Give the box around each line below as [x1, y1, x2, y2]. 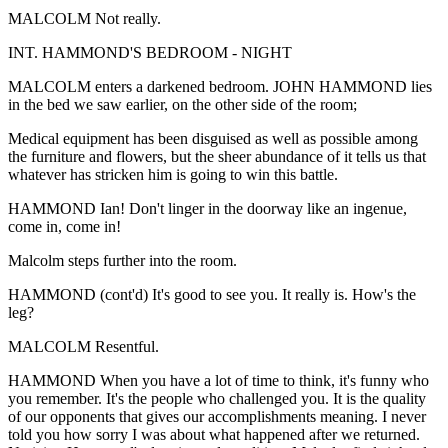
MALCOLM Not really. [8, 9, 161, 27]
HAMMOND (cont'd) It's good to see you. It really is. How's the [8, 285, 416, 303]
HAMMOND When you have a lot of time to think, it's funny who [8, 371, 429, 389]
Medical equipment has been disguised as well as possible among [8, 129, 418, 147]
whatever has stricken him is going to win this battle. [8, 165, 338, 183]
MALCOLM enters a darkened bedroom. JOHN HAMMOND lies [8, 77, 432, 95]
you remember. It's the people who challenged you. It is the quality [8, 389, 426, 407]
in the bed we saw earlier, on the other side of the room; [8, 95, 357, 113]
